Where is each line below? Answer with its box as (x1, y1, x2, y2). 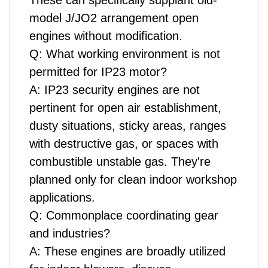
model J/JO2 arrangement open (29, 11, 199, 25)
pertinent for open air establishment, (29, 101, 221, 115)
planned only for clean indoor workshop (29, 173, 237, 187)
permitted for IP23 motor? (29, 65, 167, 79)
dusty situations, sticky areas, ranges (29, 119, 226, 133)
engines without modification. (29, 29, 182, 43)
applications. (29, 191, 95, 205)
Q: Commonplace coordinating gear (29, 209, 218, 223)
